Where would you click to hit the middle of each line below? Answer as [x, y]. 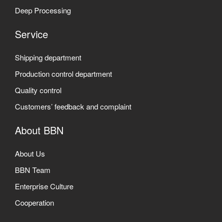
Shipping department [48, 57]
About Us [30, 154]
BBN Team [33, 170]
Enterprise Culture [44, 186]
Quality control [38, 90]
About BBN [39, 130]
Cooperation [34, 203]
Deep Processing [43, 10]
